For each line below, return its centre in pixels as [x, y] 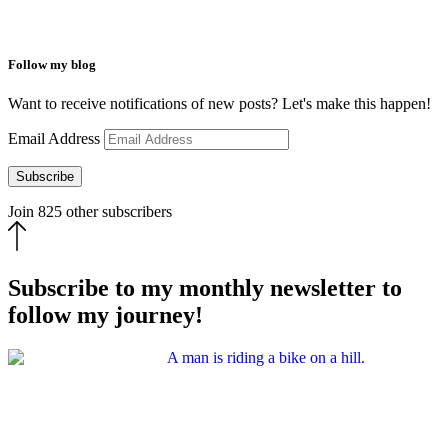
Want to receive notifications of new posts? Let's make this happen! [219, 103]
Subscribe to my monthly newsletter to [205, 287]
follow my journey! [105, 314]
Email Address [56, 138]
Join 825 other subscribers [90, 211]
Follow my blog [52, 64]
